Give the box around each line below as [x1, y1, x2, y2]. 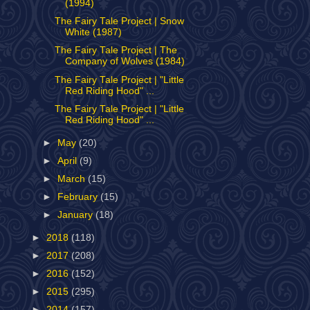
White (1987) [64, 27, 122, 38]
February [57, 191, 101, 202]
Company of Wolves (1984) [64, 56, 185, 67]
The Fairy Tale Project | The [54, 45, 177, 56]
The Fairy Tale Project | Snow [54, 16, 184, 27]
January [57, 210, 96, 220]
